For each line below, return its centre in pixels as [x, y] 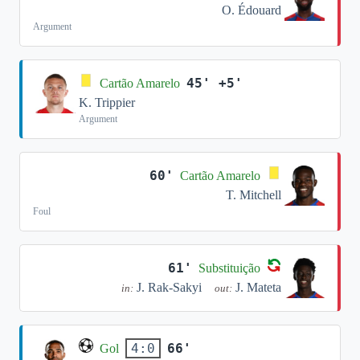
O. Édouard [252, 10]
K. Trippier [107, 102]
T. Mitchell [254, 195]
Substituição [229, 268]
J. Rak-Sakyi [169, 287]
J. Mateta [258, 287]
